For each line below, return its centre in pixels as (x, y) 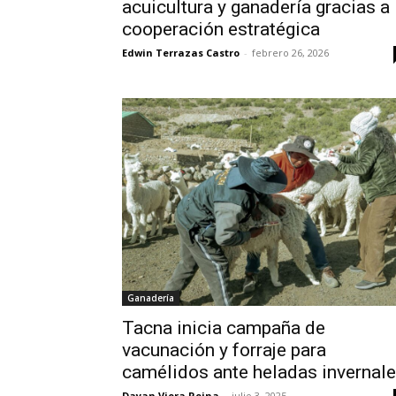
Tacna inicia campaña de (224, 327)
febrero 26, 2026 (290, 53)
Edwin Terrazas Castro (181, 53)
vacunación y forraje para (224, 350)
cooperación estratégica (221, 30)
